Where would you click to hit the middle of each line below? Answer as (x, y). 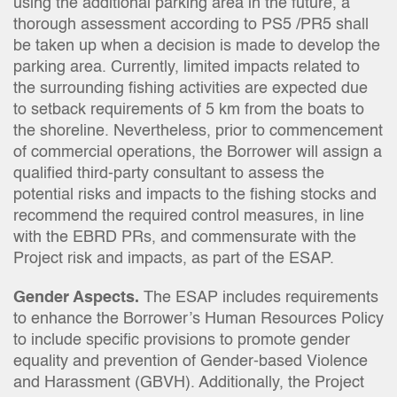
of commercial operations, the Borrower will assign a (198, 152)
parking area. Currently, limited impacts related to (187, 67)
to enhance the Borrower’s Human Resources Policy (198, 319)
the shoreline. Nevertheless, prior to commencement (198, 131)
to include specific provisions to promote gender (182, 340)
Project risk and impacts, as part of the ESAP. (174, 259)
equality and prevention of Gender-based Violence (191, 362)
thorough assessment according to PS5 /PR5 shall (191, 25)
